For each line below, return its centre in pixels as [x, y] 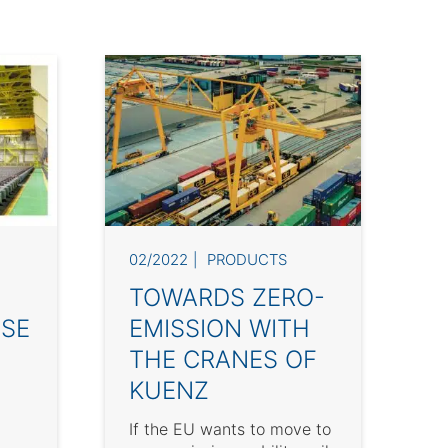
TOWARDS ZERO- [226, 298]
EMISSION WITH [219, 329]
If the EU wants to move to [229, 429]
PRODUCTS [246, 260]
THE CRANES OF [222, 360]
